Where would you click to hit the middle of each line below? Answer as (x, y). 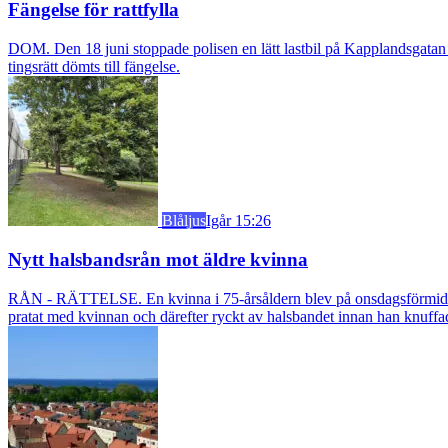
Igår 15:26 (238, 221)
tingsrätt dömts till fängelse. (94, 67)
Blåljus (184, 221)
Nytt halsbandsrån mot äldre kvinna (158, 259)
